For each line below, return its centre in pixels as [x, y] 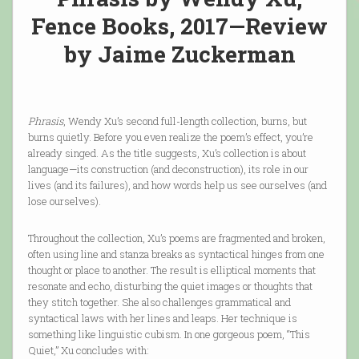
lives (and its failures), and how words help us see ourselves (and [177, 186]
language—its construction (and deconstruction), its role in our [168, 169]
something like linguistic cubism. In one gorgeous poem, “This [169, 335]
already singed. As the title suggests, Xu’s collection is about [167, 153]
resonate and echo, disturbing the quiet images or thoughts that [170, 286]
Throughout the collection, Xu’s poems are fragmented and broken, [176, 238]
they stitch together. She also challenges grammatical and [159, 303]
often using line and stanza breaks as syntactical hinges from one [176, 254]
